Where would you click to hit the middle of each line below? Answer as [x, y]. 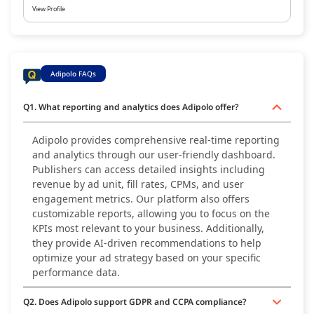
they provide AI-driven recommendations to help [146, 243]
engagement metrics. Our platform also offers [141, 199]
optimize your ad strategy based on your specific [146, 258]
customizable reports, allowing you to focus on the [151, 214]
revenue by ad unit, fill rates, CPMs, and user [138, 184]
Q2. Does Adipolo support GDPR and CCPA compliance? [135, 302]
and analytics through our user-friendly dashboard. [153, 155]
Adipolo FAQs [73, 74]
